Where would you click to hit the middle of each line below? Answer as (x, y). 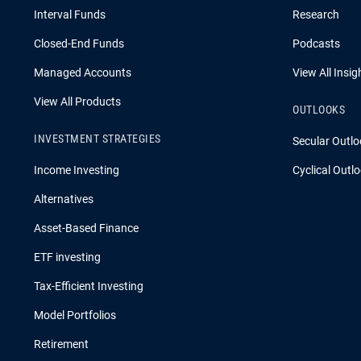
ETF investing (67, 257)
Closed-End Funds (79, 44)
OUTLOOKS (319, 110)
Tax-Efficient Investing (89, 286)
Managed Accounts (83, 73)
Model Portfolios (75, 315)
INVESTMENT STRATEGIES (98, 139)
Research (316, 15)
